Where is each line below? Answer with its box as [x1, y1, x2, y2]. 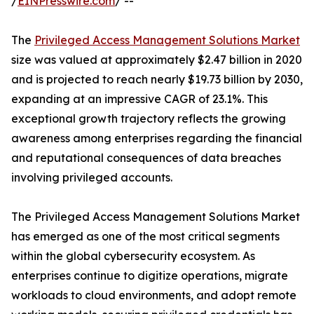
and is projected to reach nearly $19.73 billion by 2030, [11, 72, 303, 87]
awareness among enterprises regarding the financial [11, 131, 302, 146]
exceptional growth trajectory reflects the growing [11, 111, 286, 126]
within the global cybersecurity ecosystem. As [11, 249, 255, 264]
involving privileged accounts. [11, 170, 172, 185]
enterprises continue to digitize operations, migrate [11, 268, 288, 283]
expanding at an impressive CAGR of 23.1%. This [11, 92, 268, 107]
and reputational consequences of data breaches [11, 151, 281, 165]
